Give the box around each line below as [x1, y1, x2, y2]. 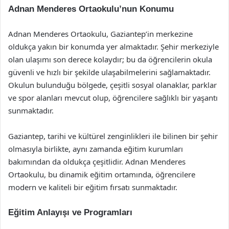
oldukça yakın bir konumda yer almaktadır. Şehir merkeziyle [8, 41, 219, 52]
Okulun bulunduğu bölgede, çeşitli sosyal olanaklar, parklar [8, 80, 217, 90]
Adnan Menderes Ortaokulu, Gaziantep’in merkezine [8, 29, 193, 39]
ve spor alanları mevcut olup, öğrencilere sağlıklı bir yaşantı [8, 93, 218, 103]
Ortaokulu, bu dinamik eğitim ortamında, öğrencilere [8, 169, 195, 179]
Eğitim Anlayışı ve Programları [8, 208, 132, 217]
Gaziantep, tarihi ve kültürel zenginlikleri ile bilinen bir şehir [8, 131, 218, 141]
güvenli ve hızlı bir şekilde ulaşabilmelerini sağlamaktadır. [8, 67, 211, 77]
